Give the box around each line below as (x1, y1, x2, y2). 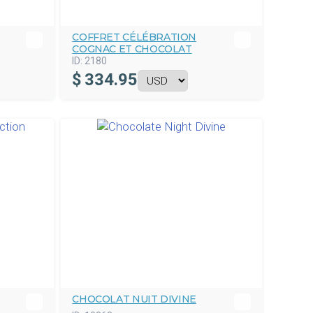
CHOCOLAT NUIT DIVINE (72, 293, 196, 305)
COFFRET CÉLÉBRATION (72, 31, 196, 43)
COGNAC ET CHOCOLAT (72, 43, 192, 55)
